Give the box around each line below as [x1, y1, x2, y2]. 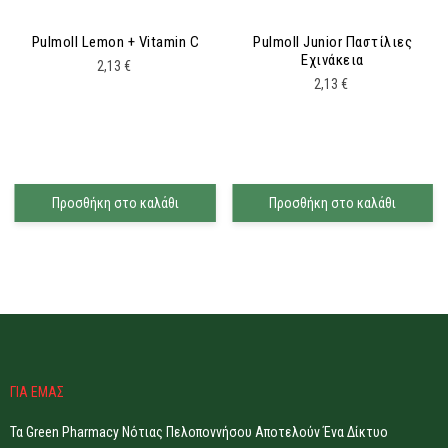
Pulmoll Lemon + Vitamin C [31, 32, 200, 51]
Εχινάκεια [301, 50, 364, 69]
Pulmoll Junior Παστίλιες [253, 32, 413, 51]
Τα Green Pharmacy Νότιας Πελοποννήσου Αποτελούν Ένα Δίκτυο [10, 423, 388, 440]
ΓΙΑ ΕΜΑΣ [10, 383, 65, 400]
